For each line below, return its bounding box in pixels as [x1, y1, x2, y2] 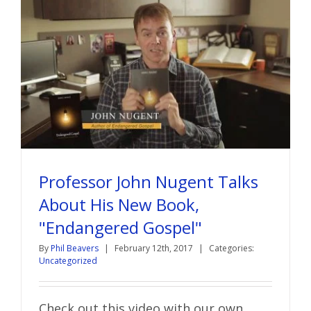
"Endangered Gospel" [39, 215, 202, 239]
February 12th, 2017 [115, 242, 195, 254]
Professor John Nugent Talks [39, 169, 258, 193]
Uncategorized [39, 254, 97, 267]
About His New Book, [39, 192, 199, 216]
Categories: [209, 242, 254, 254]
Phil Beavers [51, 242, 99, 254]
